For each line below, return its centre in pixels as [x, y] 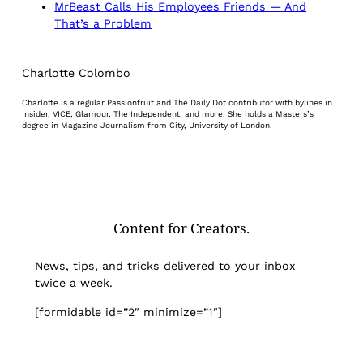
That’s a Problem [103, 23]
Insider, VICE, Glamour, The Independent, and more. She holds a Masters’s [168, 113]
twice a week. [74, 283]
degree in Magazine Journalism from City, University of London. [147, 125]
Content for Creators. [181, 227]
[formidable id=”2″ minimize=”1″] [129, 312]
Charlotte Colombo [77, 73]
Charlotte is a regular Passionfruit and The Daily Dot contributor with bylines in [177, 102]
